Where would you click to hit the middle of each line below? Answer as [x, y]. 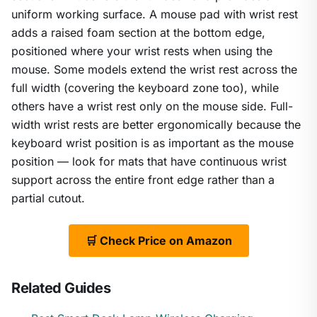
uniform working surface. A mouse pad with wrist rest [155, 15]
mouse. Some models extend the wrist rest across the [154, 70]
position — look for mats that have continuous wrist [149, 162]
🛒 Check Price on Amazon [158, 241]
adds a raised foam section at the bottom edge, [138, 33]
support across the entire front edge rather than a [143, 180]
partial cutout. [48, 198]
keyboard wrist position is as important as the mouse [152, 143]
